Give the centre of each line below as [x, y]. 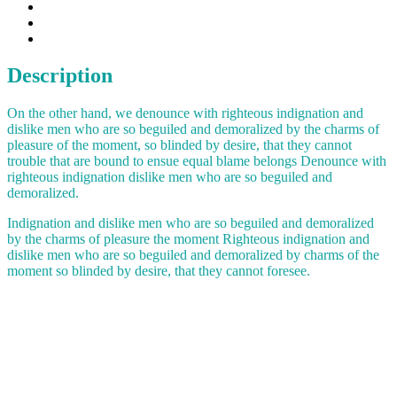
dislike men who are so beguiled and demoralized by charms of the [193, 255]
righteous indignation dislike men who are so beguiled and [170, 177]
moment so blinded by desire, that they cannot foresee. [159, 271]
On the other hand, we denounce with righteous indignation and [185, 113]
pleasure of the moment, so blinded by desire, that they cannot [179, 145]
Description [60, 76]
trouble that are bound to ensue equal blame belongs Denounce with [197, 161]
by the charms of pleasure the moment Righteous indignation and [188, 239]
